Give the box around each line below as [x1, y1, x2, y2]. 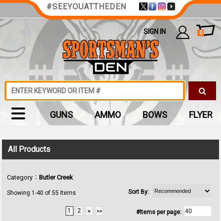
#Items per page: [136, 208, 182, 216]
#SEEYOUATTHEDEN [46, 2, 126, 11]
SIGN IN [144, 28, 166, 36]
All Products [8, 145, 51, 154]
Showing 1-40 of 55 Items [7, 189, 76, 196]
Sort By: [128, 188, 149, 195]
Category [7, 174, 33, 181]
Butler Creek [39, 174, 74, 181]
